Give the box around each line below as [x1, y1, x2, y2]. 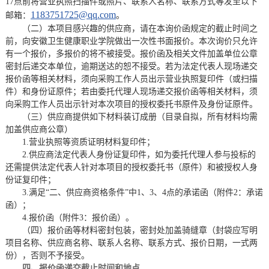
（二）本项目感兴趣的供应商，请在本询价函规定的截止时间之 [22, 24, 258, 33]
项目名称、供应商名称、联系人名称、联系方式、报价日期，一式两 [5, 238, 258, 247]
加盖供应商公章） [5, 125, 73, 134]
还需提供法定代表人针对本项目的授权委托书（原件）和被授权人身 [5, 163, 258, 172]
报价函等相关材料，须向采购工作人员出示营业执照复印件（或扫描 [5, 74, 258, 83]
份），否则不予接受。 [5, 251, 89, 260]
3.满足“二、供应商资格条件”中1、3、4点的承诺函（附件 [22, 188, 234, 197]
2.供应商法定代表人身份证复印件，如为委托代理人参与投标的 [22, 150, 256, 159]
